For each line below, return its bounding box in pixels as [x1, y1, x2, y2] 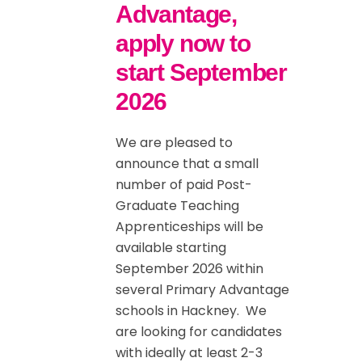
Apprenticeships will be [116, 217, 263, 237]
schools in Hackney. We [116, 301, 267, 321]
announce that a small [116, 154, 259, 174]
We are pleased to [116, 133, 233, 153]
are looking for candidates [116, 322, 282, 342]
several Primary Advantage [116, 280, 289, 300]
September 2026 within [116, 259, 263, 279]
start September [116, 59, 288, 86]
